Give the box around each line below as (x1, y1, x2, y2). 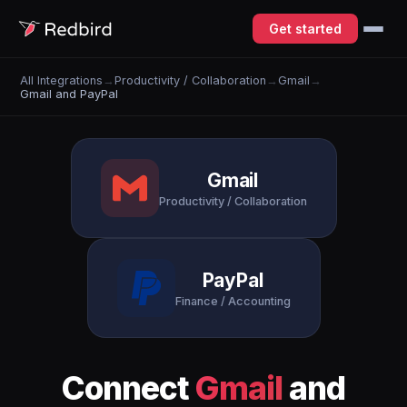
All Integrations (20, 73, 104, 87)
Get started (269, 21, 342, 36)
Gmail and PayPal (20, 86, 119, 101)
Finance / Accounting (174, 293, 291, 308)
